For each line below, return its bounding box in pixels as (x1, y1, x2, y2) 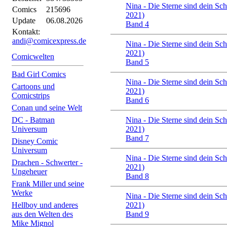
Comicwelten (12, 52, 54, 61)
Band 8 (126, 172, 149, 180)
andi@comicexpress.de (12, 36, 86, 45)
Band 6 (126, 96, 149, 104)
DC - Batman (12, 116, 55, 124)
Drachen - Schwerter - (12, 158, 83, 167)
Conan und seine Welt (12, 103, 82, 112)
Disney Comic (12, 137, 58, 145)
